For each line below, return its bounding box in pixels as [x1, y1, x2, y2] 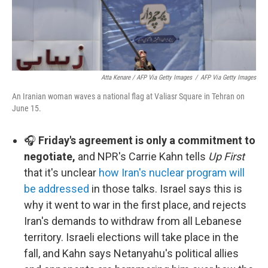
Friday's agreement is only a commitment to [38, 134, 255, 147]
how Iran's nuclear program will [99, 166, 245, 179]
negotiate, [24, 150, 75, 163]
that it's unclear [24, 166, 99, 179]
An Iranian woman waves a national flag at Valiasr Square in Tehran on [12, 92, 245, 102]
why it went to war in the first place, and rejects [24, 199, 246, 212]
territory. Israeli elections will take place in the [24, 231, 239, 244]
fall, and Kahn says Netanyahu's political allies [24, 247, 239, 260]
